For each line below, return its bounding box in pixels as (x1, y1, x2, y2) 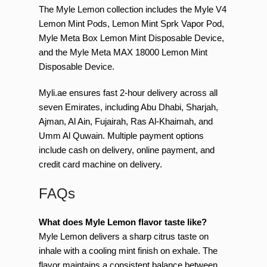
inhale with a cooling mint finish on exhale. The (39, 246, 218, 256)
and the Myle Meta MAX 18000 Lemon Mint (39, 47, 207, 57)
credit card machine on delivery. (39, 159, 162, 169)
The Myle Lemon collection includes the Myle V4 (39, 4, 226, 14)
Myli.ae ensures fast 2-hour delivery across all (39, 88, 218, 98)
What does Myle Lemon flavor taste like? (39, 217, 207, 227)
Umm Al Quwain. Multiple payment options (39, 131, 204, 141)
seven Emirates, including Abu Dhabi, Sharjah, (39, 102, 218, 112)
